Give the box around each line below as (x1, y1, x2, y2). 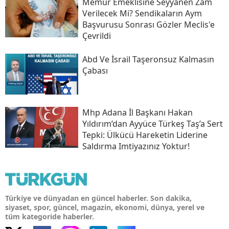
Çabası (82, 65, 108, 77)
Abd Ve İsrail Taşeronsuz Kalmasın (82, 54, 214, 65)
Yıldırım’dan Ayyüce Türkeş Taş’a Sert (82, 118, 223, 129)
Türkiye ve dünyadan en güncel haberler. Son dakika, (5, 193, 192, 203)
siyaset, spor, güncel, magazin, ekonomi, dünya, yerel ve (5, 202, 204, 212)
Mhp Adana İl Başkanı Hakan (82, 106, 193, 118)
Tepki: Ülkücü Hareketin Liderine (82, 129, 208, 141)
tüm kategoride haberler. (5, 211, 94, 221)
